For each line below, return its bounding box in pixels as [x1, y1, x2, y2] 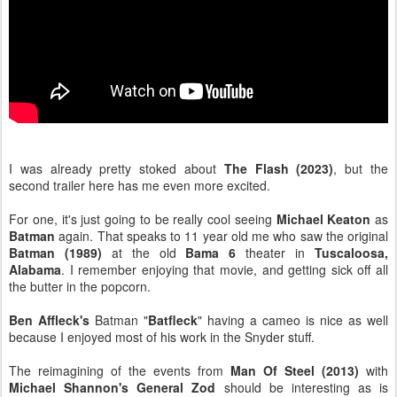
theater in [236, 243, 315, 261]
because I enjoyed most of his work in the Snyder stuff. [9, 327, 315, 346]
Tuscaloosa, [315, 243, 389, 261]
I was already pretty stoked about [9, 159, 224, 177]
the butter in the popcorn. [9, 276, 151, 295]
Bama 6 [185, 243, 237, 261]
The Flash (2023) [223, 159, 334, 177]
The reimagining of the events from [9, 361, 230, 379]
